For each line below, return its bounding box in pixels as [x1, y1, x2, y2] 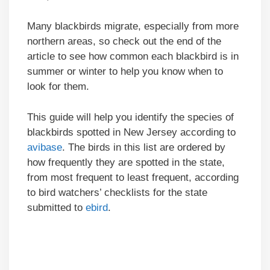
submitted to [27, 201, 86, 213]
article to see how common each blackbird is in [27, 51, 239, 63]
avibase [27, 141, 62, 153]
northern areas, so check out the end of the [27, 36, 221, 48]
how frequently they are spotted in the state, [27, 156, 225, 168]
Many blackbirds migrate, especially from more [27, 20, 239, 33]
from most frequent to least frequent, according [27, 171, 239, 183]
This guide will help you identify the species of [27, 111, 234, 123]
